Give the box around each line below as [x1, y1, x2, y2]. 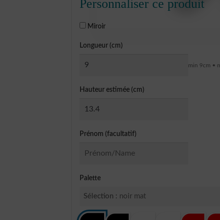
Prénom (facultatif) [80, 130, 137, 137]
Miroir [86, 23, 106, 30]
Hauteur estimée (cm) [80, 86, 145, 94]
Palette [80, 174, 101, 182]
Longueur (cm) [80, 42, 123, 50]
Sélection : [83, 192, 118, 200]
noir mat [119, 192, 146, 200]
